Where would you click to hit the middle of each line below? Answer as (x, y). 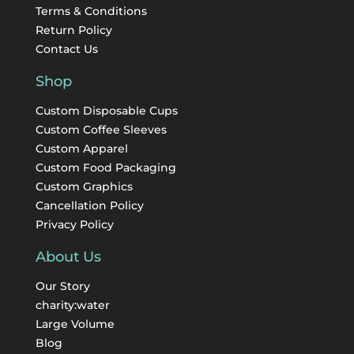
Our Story (62, 286)
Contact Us (66, 49)
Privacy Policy (74, 224)
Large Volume (75, 324)
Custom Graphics (84, 186)
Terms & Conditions (91, 11)
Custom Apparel (81, 148)
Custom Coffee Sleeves (101, 129)
